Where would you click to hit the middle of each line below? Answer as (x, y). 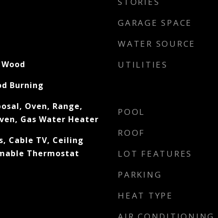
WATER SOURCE (157, 44)
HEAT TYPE (145, 195)
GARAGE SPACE (155, 23)
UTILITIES (143, 64)
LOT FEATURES (155, 154)
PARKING (140, 174)
